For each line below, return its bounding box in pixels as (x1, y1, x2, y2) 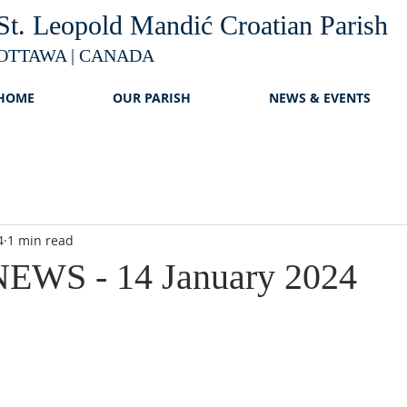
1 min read (7, 231, 74, 249)
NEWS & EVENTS (269, 89, 371, 106)
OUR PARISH (113, 89, 191, 106)
